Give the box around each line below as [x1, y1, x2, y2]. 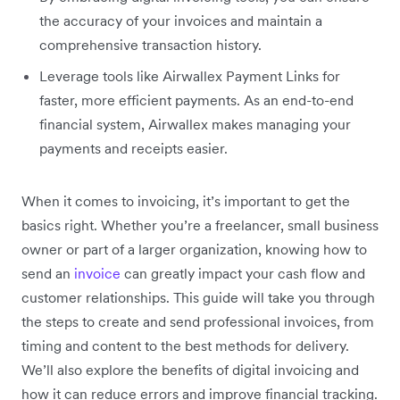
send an [21, 264, 74, 283]
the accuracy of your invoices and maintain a [39, 12, 322, 30]
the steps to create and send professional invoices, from [21, 312, 374, 331]
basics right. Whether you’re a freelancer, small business [21, 216, 379, 235]
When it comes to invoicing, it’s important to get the [21, 192, 350, 211]
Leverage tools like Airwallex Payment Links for [39, 67, 340, 86]
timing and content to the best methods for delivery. [21, 337, 349, 355]
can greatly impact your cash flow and [121, 264, 365, 283]
